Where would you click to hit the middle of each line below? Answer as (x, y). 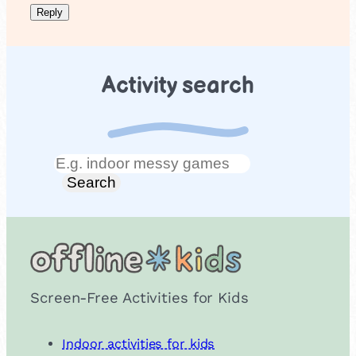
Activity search (178, 87)
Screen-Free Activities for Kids (139, 298)
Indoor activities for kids (139, 344)
